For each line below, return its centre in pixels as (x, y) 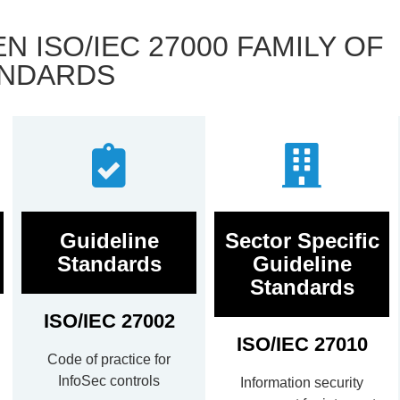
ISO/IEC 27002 (109, 321)
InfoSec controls (109, 381)
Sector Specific (302, 241)
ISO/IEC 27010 (302, 345)
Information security (302, 383)
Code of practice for (109, 360)
